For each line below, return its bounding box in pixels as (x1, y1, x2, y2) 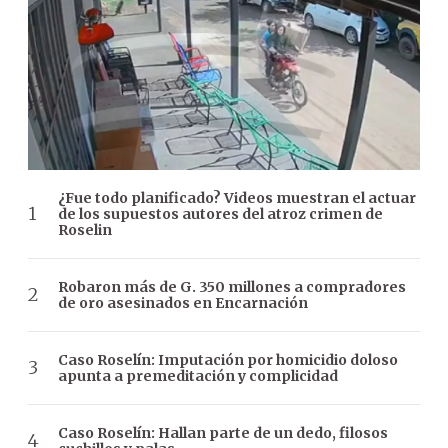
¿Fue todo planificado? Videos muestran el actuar (58, 188, 416, 207)
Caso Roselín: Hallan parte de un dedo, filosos (58, 423, 388, 442)
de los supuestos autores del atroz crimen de (58, 204, 383, 223)
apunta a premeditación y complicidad (58, 366, 338, 385)
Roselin (58, 220, 112, 239)
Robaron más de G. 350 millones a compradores (58, 277, 406, 296)
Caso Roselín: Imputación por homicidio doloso (58, 350, 398, 369)
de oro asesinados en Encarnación (58, 293, 308, 312)
